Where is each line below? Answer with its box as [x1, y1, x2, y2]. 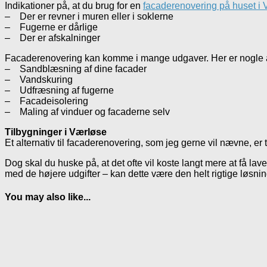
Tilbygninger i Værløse [5, 126, 107, 137]
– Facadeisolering [5, 95, 88, 106]
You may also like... [5, 192, 91, 203]
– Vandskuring [5, 74, 73, 85]
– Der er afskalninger [5, 32, 100, 43]
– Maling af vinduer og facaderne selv [5, 106, 170, 117]
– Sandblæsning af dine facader [5, 63, 147, 74]
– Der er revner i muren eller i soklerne [5, 11, 173, 21]
